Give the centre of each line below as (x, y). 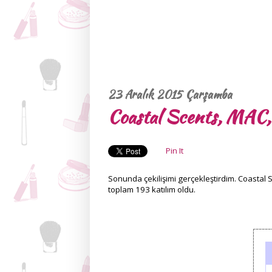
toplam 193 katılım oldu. (152, 190)
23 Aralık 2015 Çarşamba (170, 94)
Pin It (175, 151)
